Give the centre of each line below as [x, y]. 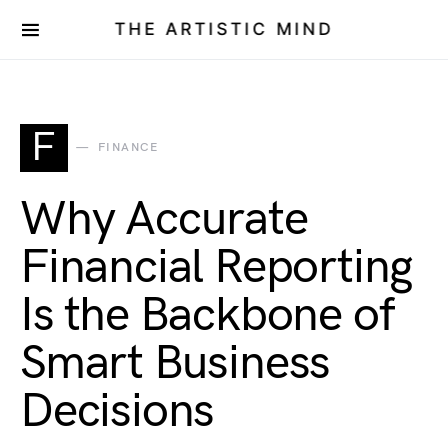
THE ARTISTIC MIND [224, 29]
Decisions [117, 411]
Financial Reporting [216, 267]
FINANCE [127, 147]
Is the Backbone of [207, 315]
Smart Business [175, 363]
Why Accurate [164, 219]
